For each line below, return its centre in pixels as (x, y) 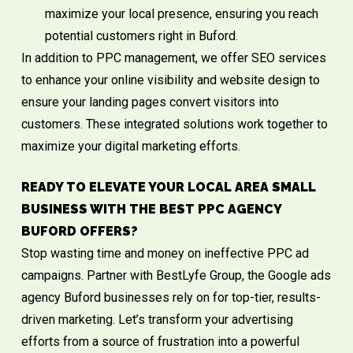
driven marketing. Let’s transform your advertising (157, 320)
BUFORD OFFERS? (79, 232)
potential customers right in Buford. (141, 36)
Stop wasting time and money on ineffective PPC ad (165, 254)
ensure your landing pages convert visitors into (150, 102)
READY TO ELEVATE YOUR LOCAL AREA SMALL (168, 188)
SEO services (288, 58)
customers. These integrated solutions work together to (174, 124)
